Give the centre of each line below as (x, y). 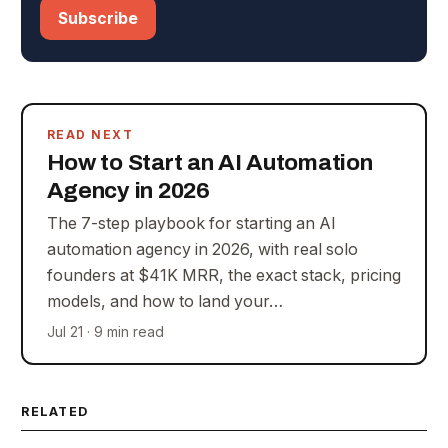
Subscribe (97, 18)
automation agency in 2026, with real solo (202, 249)
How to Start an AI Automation (209, 162)
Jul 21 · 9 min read (105, 331)
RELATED (55, 412)
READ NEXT (90, 134)
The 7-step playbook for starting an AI (191, 223)
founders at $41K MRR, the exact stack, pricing (223, 275)
